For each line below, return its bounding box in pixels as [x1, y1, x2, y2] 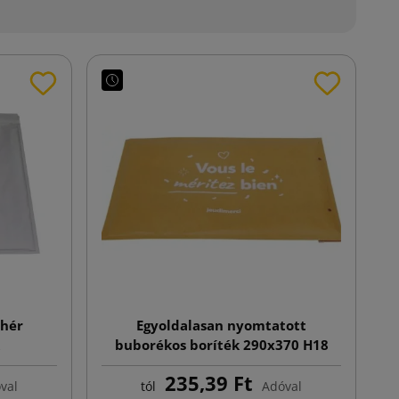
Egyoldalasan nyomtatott [136, 316, 307, 335]
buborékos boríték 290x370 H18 [114, 336, 329, 354]
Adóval [262, 378, 303, 395]
